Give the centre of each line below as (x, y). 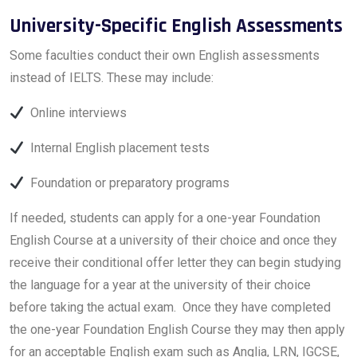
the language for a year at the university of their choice (160, 285)
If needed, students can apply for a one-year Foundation (165, 218)
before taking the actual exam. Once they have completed (170, 307)
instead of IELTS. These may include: (112, 78)
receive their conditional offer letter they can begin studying (175, 263)
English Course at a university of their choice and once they (173, 240)
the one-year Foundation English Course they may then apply (177, 330)
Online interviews (76, 113)
